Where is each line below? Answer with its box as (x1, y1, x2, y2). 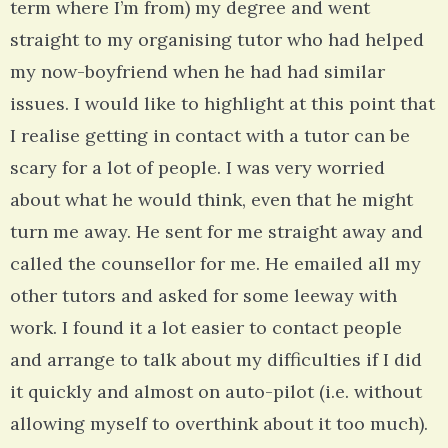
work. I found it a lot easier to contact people (10, 316, 402, 340)
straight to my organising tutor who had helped (10, 28, 424, 52)
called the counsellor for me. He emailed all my (10, 252, 421, 276)
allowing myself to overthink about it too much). (10, 412, 428, 436)
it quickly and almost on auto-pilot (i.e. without (10, 380, 422, 404)
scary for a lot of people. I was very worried (10, 156, 385, 180)
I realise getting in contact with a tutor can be (10, 124, 410, 148)
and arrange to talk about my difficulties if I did (10, 348, 422, 372)
